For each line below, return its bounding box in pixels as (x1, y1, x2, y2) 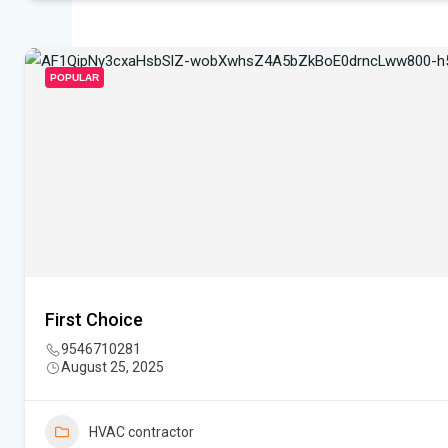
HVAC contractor (89, 424, 194, 441)
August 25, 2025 (61, 359, 164, 376)
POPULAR (50, 72, 99, 84)
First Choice (45, 309, 143, 331)
